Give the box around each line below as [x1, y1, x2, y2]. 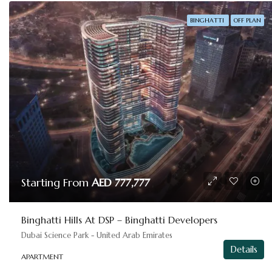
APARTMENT [21, 251, 63, 261]
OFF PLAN [234, 16, 262, 24]
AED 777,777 [92, 175, 150, 189]
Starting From [21, 175, 92, 189]
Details [230, 243, 258, 255]
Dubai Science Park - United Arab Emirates [21, 229, 172, 240]
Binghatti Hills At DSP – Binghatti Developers [21, 213, 217, 226]
